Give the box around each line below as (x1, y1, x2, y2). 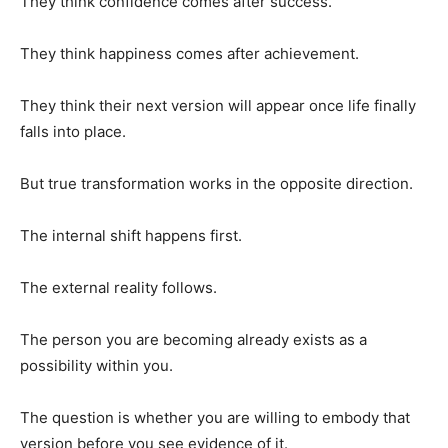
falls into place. (20, 121, 126, 141)
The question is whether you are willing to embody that (20, 407, 410, 427)
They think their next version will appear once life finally (20, 95, 416, 115)
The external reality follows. (20, 277, 217, 297)
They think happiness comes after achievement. (20, 43, 359, 63)
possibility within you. (20, 355, 173, 375)
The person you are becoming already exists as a (20, 329, 367, 349)
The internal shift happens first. (20, 225, 242, 245)
